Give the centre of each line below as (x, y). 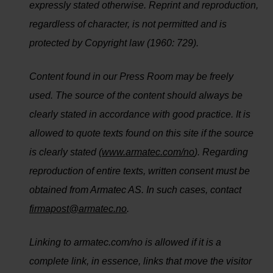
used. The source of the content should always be (136, 95)
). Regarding (221, 152)
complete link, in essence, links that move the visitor (140, 261)
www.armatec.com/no (148, 152)
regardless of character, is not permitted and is (128, 24)
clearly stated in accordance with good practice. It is (140, 114)
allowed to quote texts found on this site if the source (141, 133)
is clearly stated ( (66, 152)
